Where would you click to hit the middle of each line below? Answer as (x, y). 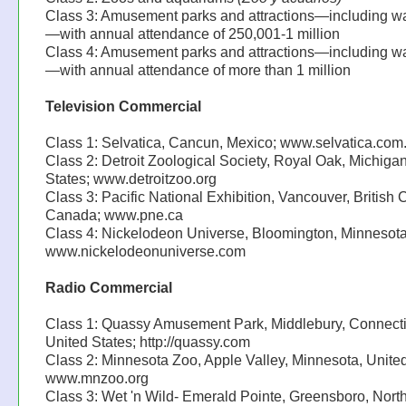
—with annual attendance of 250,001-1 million (192, 34)
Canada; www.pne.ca (114, 215)
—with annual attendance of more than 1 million (198, 70)
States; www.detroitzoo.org (130, 179)
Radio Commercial (108, 288)
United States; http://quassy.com (147, 342)
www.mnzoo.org (97, 378)
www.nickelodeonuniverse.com (145, 251)
